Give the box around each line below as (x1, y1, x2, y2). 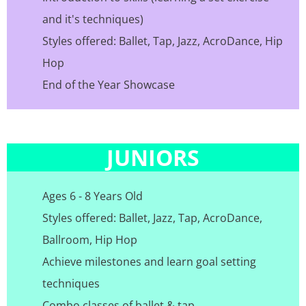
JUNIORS (107, 143, 199, 173)
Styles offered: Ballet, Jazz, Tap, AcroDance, (42, 210, 262, 226)
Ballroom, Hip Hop (42, 232, 137, 248)
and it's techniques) (42, 12, 143, 27)
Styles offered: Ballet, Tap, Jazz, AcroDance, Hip (42, 33, 283, 49)
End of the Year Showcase (42, 77, 175, 93)
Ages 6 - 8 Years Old (42, 189, 143, 204)
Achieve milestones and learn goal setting (42, 254, 256, 270)
